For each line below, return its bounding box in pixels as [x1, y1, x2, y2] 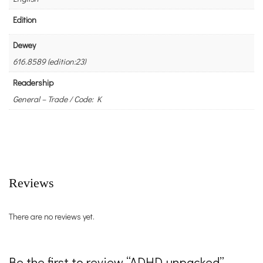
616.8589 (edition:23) [13, 56, 86, 68]
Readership [13, 77, 53, 89]
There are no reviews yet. [9, 210, 95, 222]
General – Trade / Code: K [13, 93, 102, 105]
